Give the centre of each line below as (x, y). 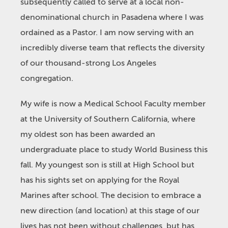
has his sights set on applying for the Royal (100, 180)
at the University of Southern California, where (108, 119)
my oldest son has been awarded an (88, 134)
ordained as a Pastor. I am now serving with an (107, 33)
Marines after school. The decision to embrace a (111, 195)
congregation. (47, 78)
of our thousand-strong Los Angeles (88, 63)
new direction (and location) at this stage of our (110, 211)
